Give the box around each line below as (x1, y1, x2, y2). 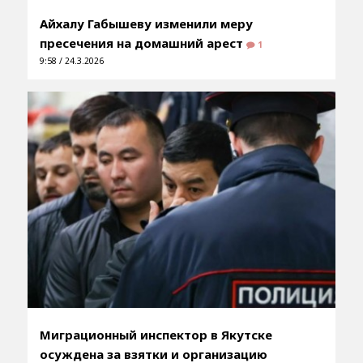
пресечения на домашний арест (39, 35, 246, 52)
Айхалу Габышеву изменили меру (39, 15, 253, 32)
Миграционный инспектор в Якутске (39, 326, 272, 343)
